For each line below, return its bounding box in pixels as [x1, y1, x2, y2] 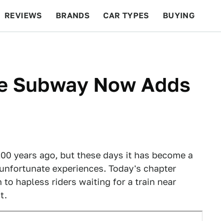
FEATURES [163, 42, 207, 52]
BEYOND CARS [10, 42, 69, 52]
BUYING [162, 11, 195, 20]
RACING [82, 42, 114, 52]
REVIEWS [4, 11, 42, 20]
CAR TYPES [103, 11, 149, 20]
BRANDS [55, 11, 90, 20]
